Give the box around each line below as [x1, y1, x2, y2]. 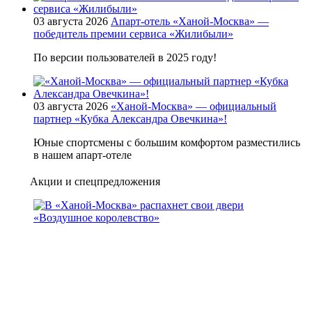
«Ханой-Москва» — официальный [111, 100, 276, 113]
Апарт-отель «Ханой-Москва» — [111, 15, 269, 28]
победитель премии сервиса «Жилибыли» [33, 28, 233, 40]
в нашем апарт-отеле [33, 149, 132, 162]
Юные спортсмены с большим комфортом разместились [33, 136, 300, 149]
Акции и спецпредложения [30, 175, 160, 188]
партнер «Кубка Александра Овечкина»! [33, 113, 227, 125]
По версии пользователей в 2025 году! [33, 52, 217, 64]
